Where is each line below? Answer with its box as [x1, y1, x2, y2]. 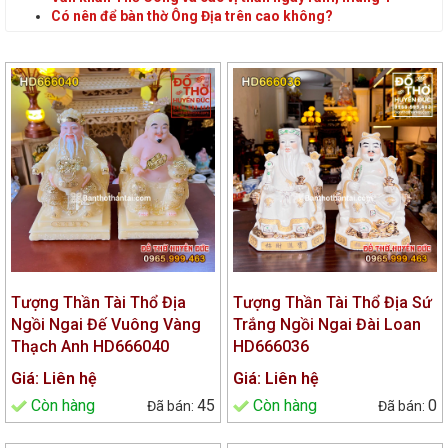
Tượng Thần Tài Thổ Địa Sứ [233, 292, 432, 312]
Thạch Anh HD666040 [11, 336, 169, 356]
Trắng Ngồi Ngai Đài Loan [233, 314, 421, 334]
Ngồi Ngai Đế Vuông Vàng [11, 314, 201, 334]
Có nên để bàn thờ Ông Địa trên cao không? [51, 7, 333, 24]
